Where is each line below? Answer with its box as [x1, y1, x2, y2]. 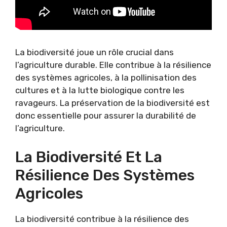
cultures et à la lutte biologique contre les [15, 85, 184, 96]
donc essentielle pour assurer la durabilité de [15, 110, 196, 121]
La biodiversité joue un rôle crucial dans [15, 47, 174, 58]
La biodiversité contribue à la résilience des [15, 213, 189, 224]
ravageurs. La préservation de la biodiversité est [15, 98, 210, 108]
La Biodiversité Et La [15, 147, 162, 166]
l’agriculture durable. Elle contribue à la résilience [15, 60, 211, 70]
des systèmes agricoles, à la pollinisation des [15, 72, 197, 83]
